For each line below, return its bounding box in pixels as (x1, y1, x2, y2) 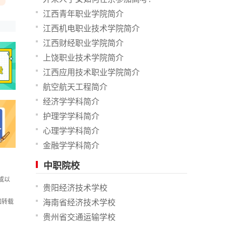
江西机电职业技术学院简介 (43, 24, 140, 33)
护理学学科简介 (43, 112, 99, 121)
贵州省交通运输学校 (43, 213, 116, 221)
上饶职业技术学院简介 (43, 53, 124, 62)
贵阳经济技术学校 (43, 184, 107, 192)
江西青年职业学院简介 (43, 10, 124, 18)
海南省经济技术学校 (43, 198, 116, 207)
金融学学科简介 (43, 141, 99, 150)
